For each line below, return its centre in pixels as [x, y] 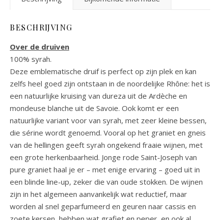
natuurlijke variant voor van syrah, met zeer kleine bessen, [108, 120]
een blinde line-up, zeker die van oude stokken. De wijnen [106, 182]
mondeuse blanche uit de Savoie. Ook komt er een [94, 108]
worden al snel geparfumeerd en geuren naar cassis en [103, 206]
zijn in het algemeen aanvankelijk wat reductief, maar [98, 194]
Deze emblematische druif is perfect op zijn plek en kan [103, 71]
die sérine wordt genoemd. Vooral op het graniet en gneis [108, 133]
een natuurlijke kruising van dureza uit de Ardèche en [98, 96]
